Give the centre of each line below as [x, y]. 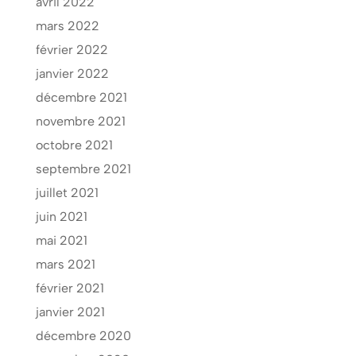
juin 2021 [61, 217]
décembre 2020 [83, 336]
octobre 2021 [74, 145]
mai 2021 [61, 241]
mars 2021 [65, 265]
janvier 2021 [70, 312]
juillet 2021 [67, 193]
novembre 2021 [80, 122]
